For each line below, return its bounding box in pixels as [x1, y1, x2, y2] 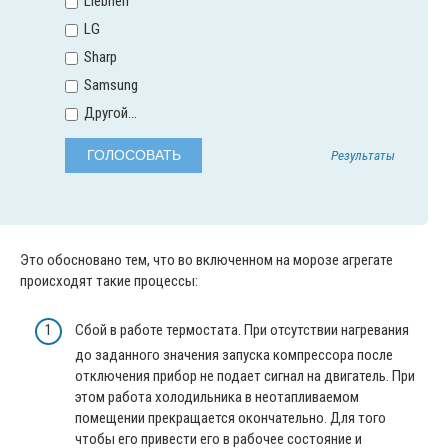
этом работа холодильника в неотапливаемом [75, 387, 359, 406]
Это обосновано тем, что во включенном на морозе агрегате [20, 251, 393, 270]
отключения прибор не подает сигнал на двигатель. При [75, 366, 415, 385]
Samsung [81, 75, 138, 94]
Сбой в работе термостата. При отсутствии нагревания [75, 320, 409, 339]
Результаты [330, 146, 395, 163]
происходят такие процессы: [20, 272, 198, 291]
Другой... [81, 103, 137, 122]
